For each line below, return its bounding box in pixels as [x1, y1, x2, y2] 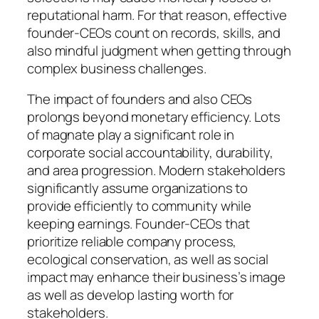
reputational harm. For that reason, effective [27, 5, 287, 24]
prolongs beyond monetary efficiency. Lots [27, 108, 281, 127]
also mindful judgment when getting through [27, 41, 291, 60]
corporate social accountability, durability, [27, 143, 273, 162]
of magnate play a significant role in [27, 125, 235, 145]
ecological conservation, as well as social [27, 250, 268, 269]
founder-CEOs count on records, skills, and [27, 23, 281, 42]
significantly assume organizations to [27, 179, 249, 198]
